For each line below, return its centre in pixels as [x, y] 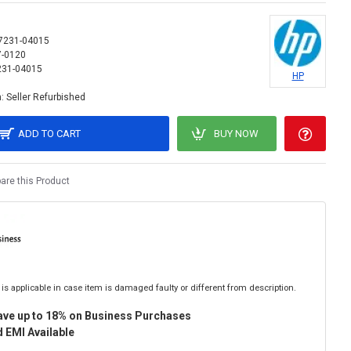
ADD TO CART [50, 134]
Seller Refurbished [46, 97]
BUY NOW [236, 134]
